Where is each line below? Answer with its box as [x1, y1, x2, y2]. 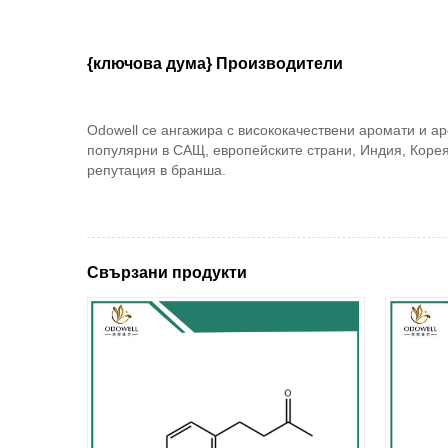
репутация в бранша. [87, 161, 226, 178]
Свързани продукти [87, 263, 247, 281]
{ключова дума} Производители [87, 55, 343, 73]
